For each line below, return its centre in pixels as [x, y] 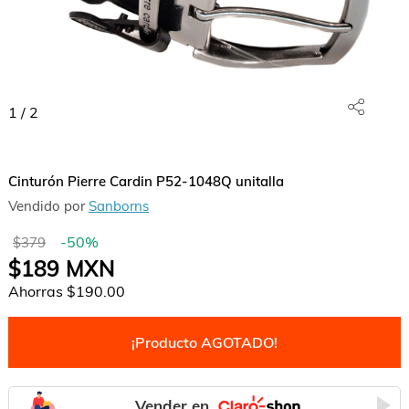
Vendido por [48, 206]
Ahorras [37, 291]
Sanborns [118, 206]
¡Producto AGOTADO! [204, 342]
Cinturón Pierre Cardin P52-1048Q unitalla [146, 181]
